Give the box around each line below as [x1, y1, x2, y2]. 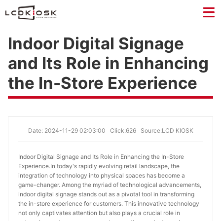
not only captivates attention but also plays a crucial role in [18, 209, 180, 217]
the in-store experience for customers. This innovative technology [18, 200, 199, 207]
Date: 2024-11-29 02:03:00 [28, 127, 106, 134]
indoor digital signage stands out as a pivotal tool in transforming [18, 190, 194, 198]
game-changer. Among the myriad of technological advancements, [18, 181, 201, 188]
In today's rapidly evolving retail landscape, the [50, 162, 180, 170]
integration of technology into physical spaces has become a [18, 172, 185, 179]
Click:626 [110, 127, 139, 134]
